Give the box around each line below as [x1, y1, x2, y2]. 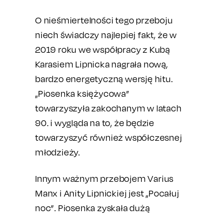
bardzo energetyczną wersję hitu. [35, 74, 173, 84]
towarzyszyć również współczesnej [35, 132, 182, 143]
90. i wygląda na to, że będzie [35, 118, 155, 128]
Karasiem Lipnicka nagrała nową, [35, 59, 168, 69]
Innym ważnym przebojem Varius [35, 174, 174, 184]
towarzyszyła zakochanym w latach [35, 103, 182, 113]
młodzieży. [35, 147, 81, 157]
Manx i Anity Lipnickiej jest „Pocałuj [35, 188, 179, 198]
